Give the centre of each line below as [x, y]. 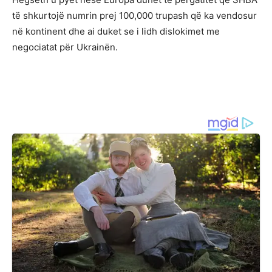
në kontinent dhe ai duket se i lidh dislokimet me [116, 31]
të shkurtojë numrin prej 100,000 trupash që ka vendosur [134, 15]
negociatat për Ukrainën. [65, 47]
